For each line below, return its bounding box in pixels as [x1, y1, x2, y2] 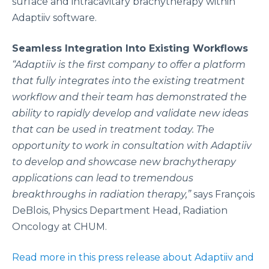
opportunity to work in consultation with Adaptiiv [12, 140, 252, 151]
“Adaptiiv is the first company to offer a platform [12, 59, 246, 70]
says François [191, 189, 255, 200]
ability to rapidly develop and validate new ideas [12, 107, 249, 119]
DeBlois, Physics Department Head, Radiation [12, 205, 228, 216]
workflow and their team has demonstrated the [12, 91, 247, 103]
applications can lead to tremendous [12, 172, 193, 184]
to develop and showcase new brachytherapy [12, 156, 236, 168]
